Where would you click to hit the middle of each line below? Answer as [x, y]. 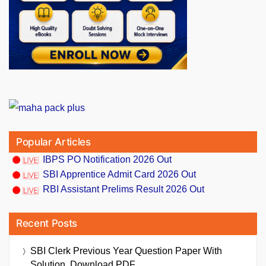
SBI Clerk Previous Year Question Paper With [126, 251]
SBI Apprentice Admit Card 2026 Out [119, 175]
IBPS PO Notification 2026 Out [107, 160]
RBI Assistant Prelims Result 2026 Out [123, 189]
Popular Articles [53, 142]
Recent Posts [47, 223]
